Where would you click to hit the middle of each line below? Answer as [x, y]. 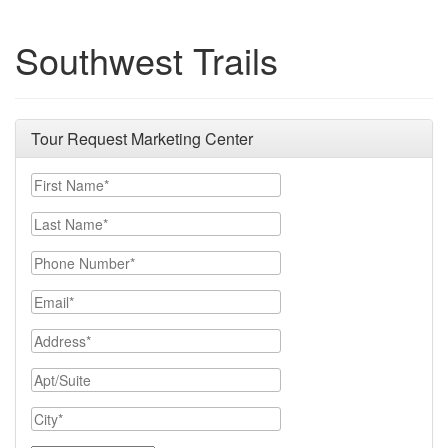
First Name [66, 182]
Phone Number [80, 260]
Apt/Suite [61, 377]
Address [58, 338]
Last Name [66, 221]
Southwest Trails [146, 59]
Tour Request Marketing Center [142, 138]
